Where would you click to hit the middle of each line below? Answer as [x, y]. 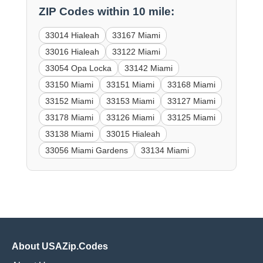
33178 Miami [69, 118]
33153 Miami [130, 101]
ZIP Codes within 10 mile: [106, 12]
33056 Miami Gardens [86, 151]
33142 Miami [148, 68]
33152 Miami [69, 101]
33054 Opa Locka [78, 68]
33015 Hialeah [133, 134]
